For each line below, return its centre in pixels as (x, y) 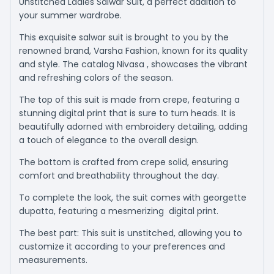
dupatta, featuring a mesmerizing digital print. (119, 211)
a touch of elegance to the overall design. (109, 140)
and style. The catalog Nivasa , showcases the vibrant (133, 65)
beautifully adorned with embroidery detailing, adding (133, 127)
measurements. (53, 260)
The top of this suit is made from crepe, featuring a (129, 100)
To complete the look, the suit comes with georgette (133, 198)
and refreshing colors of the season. (96, 78)
